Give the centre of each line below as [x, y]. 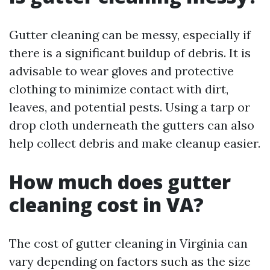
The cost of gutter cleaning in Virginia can [128, 243]
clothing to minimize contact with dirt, [119, 89]
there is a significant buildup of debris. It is [130, 53]
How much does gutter [120, 182]
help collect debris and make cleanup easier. [135, 143]
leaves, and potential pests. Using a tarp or [130, 107]
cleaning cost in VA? [106, 205]
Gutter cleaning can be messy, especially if [130, 35]
